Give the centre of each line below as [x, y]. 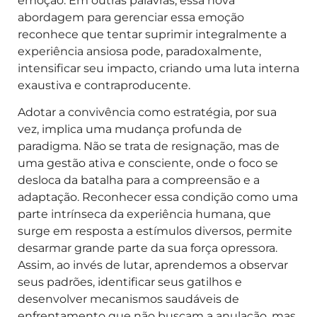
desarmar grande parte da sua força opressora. [148, 248]
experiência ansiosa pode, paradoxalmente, [139, 52]
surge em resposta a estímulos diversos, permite [155, 231]
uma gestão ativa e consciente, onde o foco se [148, 163]
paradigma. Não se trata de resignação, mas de [149, 146]
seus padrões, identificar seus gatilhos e [130, 282]
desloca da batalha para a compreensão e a [139, 180]
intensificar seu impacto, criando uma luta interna [158, 69]
